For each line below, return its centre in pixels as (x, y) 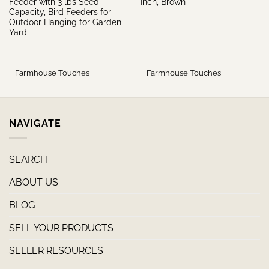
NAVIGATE (35, 123)
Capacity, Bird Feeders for (60, 12)
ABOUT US (34, 183)
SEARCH (28, 160)
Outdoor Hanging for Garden (65, 22)
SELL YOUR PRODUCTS (61, 228)
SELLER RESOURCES (56, 251)
